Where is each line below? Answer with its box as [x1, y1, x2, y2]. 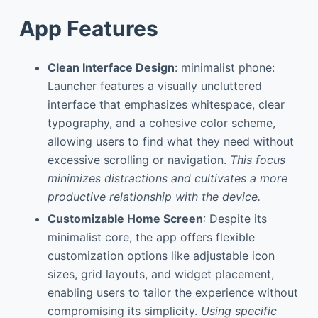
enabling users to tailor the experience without [47, 285, 298, 300]
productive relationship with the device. [47, 190, 261, 204]
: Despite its [202, 211, 267, 226]
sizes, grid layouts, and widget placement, [47, 266, 274, 281]
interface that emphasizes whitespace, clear [47, 97, 285, 111]
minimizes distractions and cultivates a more [47, 171, 287, 185]
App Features [18, 16, 158, 41]
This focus [229, 153, 285, 167]
